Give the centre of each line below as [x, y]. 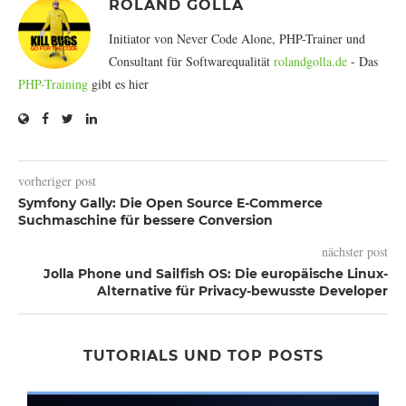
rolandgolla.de [310, 61]
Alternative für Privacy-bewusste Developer [242, 290]
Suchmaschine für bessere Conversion [145, 220]
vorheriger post [57, 180]
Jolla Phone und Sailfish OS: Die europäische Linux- [216, 273]
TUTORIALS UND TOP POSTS [203, 355]
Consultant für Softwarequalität [191, 61]
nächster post [355, 251]
